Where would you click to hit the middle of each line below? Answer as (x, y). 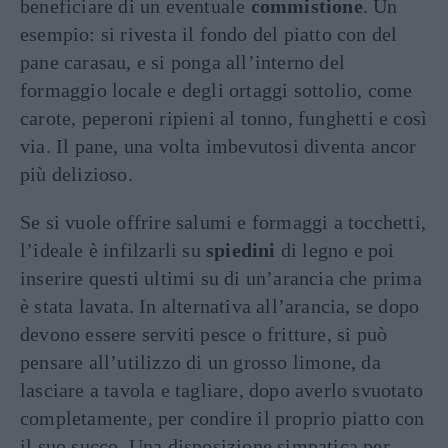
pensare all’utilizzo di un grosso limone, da (200, 361)
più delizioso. (76, 173)
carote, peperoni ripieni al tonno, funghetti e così (224, 117)
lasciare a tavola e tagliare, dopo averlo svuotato (222, 389)
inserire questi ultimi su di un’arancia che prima (221, 277)
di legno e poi (335, 249)
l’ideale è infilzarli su (113, 249)
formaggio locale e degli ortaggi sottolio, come (216, 89)
